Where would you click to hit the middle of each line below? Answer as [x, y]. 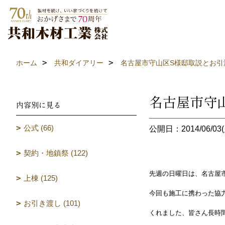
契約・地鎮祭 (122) [56, 153]
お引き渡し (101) [52, 203]
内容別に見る [39, 105]
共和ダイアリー [79, 63]
